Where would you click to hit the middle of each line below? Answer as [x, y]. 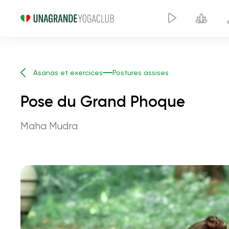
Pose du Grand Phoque [103, 102]
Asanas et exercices [68, 73]
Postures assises [141, 73]
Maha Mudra [49, 126]
